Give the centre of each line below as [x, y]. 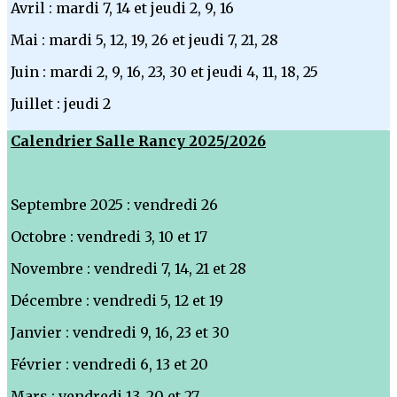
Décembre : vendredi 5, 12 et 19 [117, 301]
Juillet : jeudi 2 [61, 104]
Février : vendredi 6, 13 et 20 [109, 365]
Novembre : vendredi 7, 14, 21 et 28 [128, 269]
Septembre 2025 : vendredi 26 [114, 205]
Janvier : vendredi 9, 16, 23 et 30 [120, 333]
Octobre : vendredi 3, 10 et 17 [109, 237]
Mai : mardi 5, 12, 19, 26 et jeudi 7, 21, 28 [144, 40]
